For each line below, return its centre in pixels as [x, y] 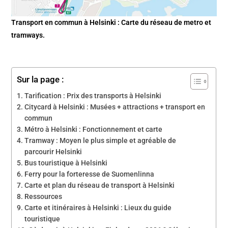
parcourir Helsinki [53, 152]
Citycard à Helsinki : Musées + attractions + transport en [115, 107]
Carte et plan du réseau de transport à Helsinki [100, 186]
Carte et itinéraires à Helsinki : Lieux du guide [98, 208]
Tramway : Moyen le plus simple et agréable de [101, 141]
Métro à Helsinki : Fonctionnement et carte [94, 130]
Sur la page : [40, 80]
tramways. [28, 35]
